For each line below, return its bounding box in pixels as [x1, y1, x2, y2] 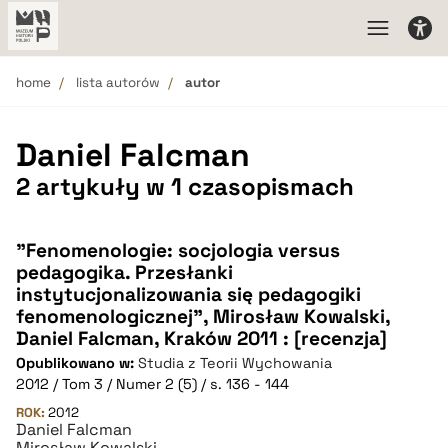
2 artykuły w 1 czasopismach [16, 171, 354, 202]
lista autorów [76, 74, 160, 91]
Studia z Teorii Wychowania [138, 354, 332, 372]
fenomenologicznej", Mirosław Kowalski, [16, 304, 390, 329]
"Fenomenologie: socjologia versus [16, 238, 340, 263]
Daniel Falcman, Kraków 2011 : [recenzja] [16, 326, 387, 351]
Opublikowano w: [16, 354, 138, 372]
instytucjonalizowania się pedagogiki [16, 282, 361, 307]
